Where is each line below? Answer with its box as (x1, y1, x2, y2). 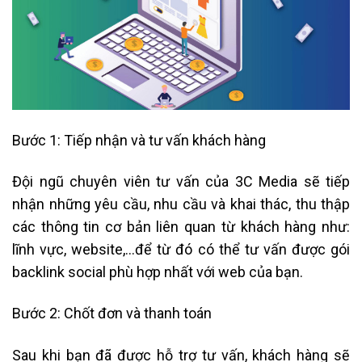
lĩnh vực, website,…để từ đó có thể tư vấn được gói (12, 241, 350, 259)
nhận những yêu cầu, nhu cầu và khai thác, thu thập (12, 196, 350, 213)
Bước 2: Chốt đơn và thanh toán (12, 305, 212, 322)
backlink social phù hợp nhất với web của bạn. (12, 263, 303, 281)
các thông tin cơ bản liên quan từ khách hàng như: (12, 218, 350, 236)
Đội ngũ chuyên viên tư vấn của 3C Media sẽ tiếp (12, 173, 350, 191)
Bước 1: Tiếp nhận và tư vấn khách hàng (12, 131, 266, 149)
